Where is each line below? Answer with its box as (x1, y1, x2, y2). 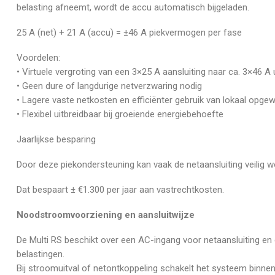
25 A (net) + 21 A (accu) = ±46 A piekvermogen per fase (17, 26, 242, 38)
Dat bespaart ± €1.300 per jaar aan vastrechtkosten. (17, 184, 224, 195)
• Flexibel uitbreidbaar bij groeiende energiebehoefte (17, 108, 223, 120)
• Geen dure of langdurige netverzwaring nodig (17, 80, 202, 91)
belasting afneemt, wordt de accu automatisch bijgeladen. (17, 1, 252, 13)
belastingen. (17, 248, 64, 260)
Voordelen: (17, 52, 60, 63)
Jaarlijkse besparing (17, 133, 96, 145)
